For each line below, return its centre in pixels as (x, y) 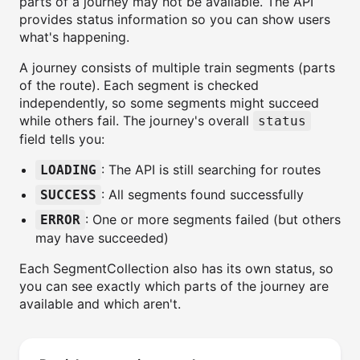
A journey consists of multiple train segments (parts (177, 67)
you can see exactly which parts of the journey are (174, 286)
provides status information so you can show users (175, 19)
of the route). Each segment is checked (139, 85)
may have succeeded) (102, 238)
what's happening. (74, 37)
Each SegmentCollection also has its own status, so (176, 268)
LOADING (68, 170)
